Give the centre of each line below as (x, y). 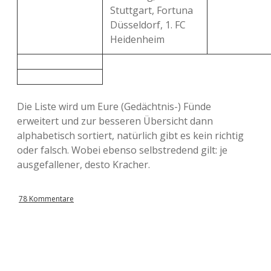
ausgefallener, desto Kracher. (83, 165)
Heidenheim (137, 39)
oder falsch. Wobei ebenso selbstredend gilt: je (122, 150)
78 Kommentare (46, 199)
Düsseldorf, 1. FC (148, 25)
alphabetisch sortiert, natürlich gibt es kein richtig (130, 135)
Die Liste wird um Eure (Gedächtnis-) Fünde (114, 106)
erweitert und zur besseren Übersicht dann (115, 121)
